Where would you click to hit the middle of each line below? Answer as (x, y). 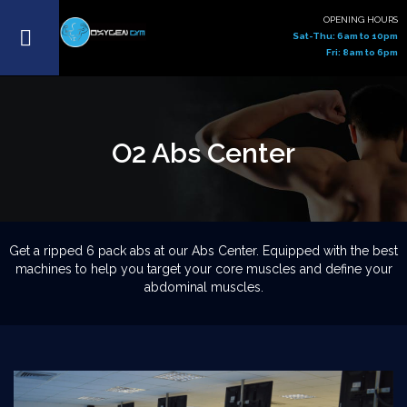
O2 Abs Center (203, 153)
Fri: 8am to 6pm (362, 52)
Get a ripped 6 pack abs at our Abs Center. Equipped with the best (203, 251)
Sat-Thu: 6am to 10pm (345, 36)
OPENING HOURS (361, 20)
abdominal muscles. (203, 287)
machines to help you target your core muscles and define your (203, 269)
